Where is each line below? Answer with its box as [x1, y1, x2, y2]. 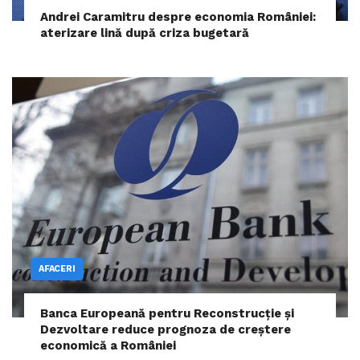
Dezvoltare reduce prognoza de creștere [40, 321, 291, 337]
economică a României [40, 337, 176, 353]
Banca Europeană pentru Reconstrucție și [40, 305, 294, 321]
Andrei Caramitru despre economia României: [40, 9, 316, 24]
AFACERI [39, 263, 76, 274]
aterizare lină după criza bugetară [40, 25, 249, 40]
